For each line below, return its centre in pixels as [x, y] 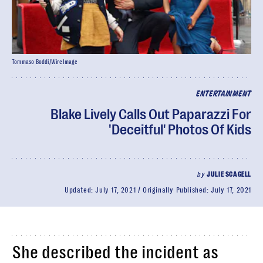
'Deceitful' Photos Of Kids [180, 130]
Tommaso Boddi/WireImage [45, 62]
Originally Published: [177, 190]
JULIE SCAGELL [229, 174]
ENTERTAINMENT [223, 94]
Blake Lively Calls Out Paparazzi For [151, 114]
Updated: [80, 190]
